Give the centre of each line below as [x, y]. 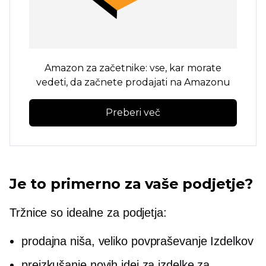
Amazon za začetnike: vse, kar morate [133, 68]
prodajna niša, [60, 241]
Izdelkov [230, 241]
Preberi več [133, 113]
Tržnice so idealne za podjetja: [88, 213]
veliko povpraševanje [153, 241]
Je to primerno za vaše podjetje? [131, 184]
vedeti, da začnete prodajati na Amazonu [133, 83]
